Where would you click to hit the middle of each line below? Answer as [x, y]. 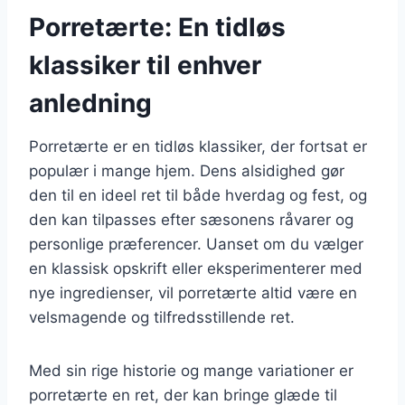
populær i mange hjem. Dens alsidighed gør [187, 170]
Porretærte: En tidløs [157, 27]
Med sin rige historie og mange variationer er [191, 370]
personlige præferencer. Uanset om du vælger [196, 244]
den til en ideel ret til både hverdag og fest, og [198, 195]
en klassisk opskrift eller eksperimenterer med [196, 268]
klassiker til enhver [145, 65]
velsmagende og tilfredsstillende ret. [162, 317]
